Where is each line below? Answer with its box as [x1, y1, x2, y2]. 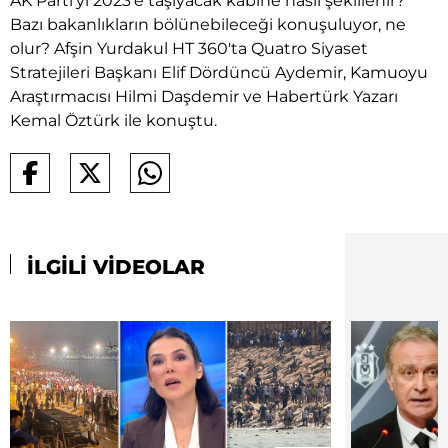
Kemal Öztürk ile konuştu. [10, 110, 217, 130]
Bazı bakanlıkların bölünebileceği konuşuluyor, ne [10, 14, 406, 34]
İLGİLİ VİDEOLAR [21, 254, 205, 279]
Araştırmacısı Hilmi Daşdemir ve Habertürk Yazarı [10, 86, 398, 106]
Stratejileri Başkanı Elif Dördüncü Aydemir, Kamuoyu [10, 62, 428, 82]
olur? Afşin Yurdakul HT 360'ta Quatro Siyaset [10, 38, 368, 58]
